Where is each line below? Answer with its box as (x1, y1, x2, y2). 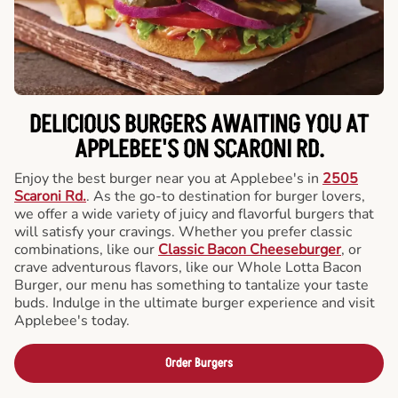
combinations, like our (14, 240, 158, 259)
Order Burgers (165, 354, 233, 371)
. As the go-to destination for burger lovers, (86, 187, 365, 206)
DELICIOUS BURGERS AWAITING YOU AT (29, 108, 369, 142)
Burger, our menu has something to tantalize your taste (14, 275, 369, 295)
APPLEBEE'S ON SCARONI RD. (74, 133, 324, 167)
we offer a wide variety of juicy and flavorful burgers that (14, 204, 374, 224)
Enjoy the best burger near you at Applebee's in (14, 169, 322, 188)
